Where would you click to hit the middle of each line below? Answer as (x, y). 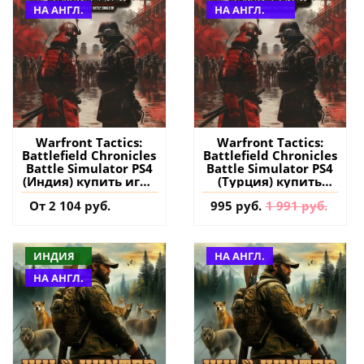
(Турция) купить (270, 181)
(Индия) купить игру (89, 181)
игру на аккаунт (270, 194)
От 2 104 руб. (70, 205)
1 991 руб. (296, 205)
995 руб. (236, 205)
